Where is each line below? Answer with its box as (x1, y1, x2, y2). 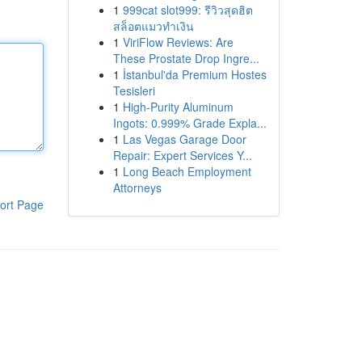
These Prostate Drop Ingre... (112, 50, 259, 66)
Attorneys (112, 179, 162, 196)
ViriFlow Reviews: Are (122, 34, 234, 50)
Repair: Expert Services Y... (112, 147, 252, 163)
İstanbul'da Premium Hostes (122, 66, 267, 82)
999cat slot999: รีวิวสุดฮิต (122, 2, 253, 18)
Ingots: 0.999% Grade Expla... (112, 115, 267, 131)
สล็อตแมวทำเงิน (112, 18, 194, 34)
